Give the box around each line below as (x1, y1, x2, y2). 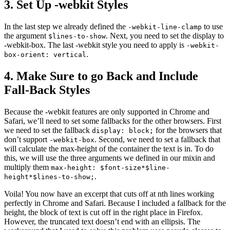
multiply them (4, 162, 51, 171)
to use (202, 22, 223, 31)
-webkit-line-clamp (128, 23, 202, 31)
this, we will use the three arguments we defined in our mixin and (4, 153, 215, 162)
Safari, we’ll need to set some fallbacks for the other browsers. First (4, 116, 221, 125)
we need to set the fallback (4, 125, 92, 135)
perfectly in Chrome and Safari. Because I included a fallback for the (4, 198, 226, 207)
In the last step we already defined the (4, 22, 128, 31)
